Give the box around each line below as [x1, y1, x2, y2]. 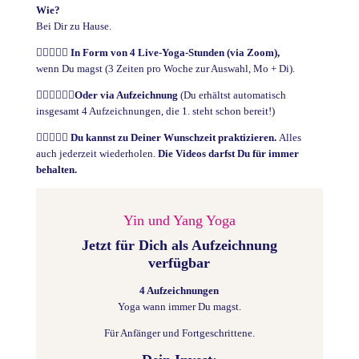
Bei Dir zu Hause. [35, 20, 111, 33]
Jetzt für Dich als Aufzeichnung [81, 237, 277, 254]
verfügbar [148, 255, 211, 272]
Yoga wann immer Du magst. [117, 301, 241, 313]
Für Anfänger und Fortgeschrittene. [103, 327, 255, 340]
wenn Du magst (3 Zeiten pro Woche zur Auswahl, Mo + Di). [35, 63, 295, 75]
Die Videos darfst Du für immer [157, 147, 299, 160]
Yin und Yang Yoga [123, 212, 236, 229]
